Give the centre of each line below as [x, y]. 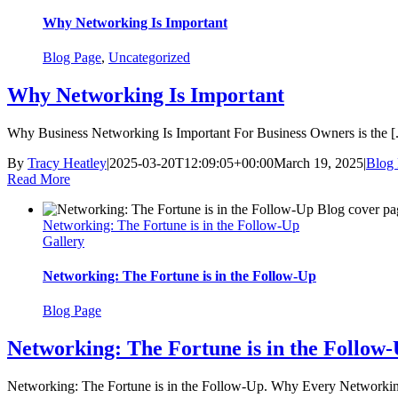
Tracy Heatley [67, 163]
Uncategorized [149, 57]
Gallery [64, 241]
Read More [39, 179]
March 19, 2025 [318, 163]
